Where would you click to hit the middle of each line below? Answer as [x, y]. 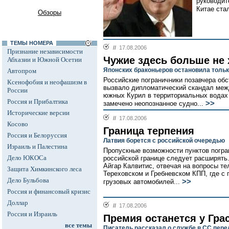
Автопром [22, 71]
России [17, 90]
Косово [18, 124]
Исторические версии [38, 113]
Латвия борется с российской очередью [164, 141]
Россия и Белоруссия [37, 135]
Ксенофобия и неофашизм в [47, 82]
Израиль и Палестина [37, 146]
